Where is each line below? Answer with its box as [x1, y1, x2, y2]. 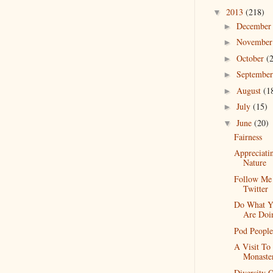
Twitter [243, 182, 268, 194]
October [236, 52, 266, 64]
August [236, 84, 263, 96]
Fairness [233, 130, 262, 143]
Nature [243, 157, 266, 168]
